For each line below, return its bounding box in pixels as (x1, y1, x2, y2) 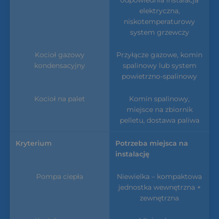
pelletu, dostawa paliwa (119, 115, 199, 125)
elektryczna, (139, 6, 180, 15)
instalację (115, 149, 150, 158)
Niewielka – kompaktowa (117, 172, 202, 181)
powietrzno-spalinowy (122, 71, 197, 81)
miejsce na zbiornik (126, 105, 193, 114)
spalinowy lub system (122, 61, 197, 70)
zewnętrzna (140, 193, 179, 202)
